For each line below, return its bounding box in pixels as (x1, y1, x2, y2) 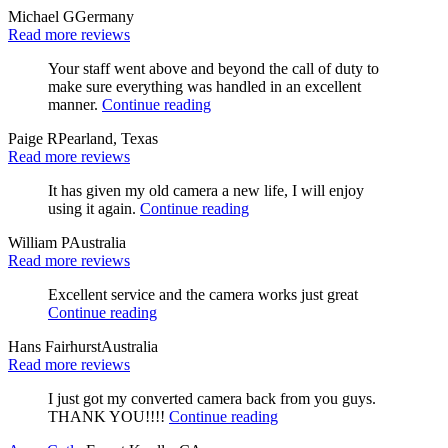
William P (8, 233, 69, 251)
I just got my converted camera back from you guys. (48, 389, 376, 407)
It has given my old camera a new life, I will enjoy (48, 181, 364, 199)
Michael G (8, 7, 75, 25)
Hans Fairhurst (8, 337, 101, 355)
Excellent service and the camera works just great (48, 285, 358, 303)
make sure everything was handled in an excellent (48, 77, 361, 95)
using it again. (48, 199, 140, 217)
